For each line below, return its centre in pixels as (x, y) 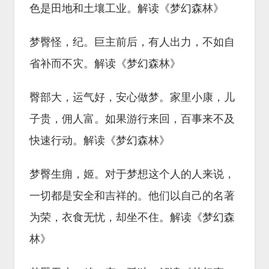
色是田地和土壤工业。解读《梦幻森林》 (127, 9)
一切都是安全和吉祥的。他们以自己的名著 (132, 196)
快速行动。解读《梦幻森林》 (100, 141)
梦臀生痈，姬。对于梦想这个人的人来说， (132, 174)
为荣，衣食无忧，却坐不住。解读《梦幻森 (132, 218)
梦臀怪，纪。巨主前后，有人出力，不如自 (132, 42)
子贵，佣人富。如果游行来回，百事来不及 (132, 119)
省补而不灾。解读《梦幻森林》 (105, 64)
